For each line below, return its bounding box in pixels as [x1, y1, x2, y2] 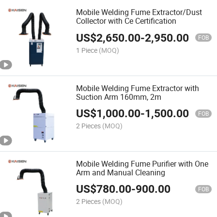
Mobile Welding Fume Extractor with [76, 82, 200, 93]
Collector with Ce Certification [76, 15, 177, 27]
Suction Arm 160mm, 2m [76, 91, 162, 102]
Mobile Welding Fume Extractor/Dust [76, 7, 202, 18]
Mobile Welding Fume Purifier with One [76, 158, 209, 169]
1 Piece [76, 45, 98, 55]
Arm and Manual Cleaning [76, 167, 166, 178]
